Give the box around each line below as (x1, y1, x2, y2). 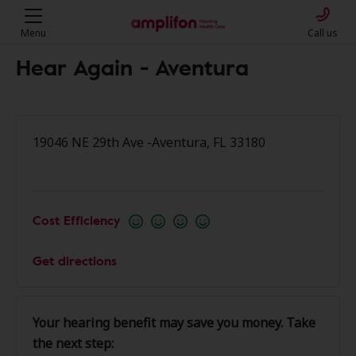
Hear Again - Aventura (16, 50, 249, 83)
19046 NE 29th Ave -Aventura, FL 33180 (33, 133, 265, 151)
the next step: (33, 335, 114, 352)
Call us (308, 26, 338, 40)
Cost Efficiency (33, 211, 120, 230)
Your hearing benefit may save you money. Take (33, 314, 315, 331)
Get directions (33, 251, 117, 270)
